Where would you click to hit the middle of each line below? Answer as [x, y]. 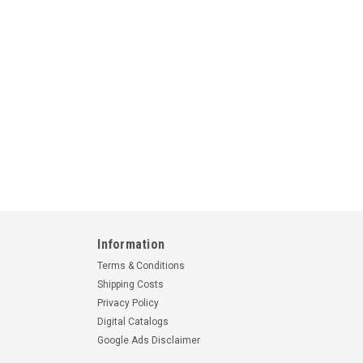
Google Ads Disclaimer [149, 340]
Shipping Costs [131, 284]
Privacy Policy [128, 303]
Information [131, 244]
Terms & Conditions [141, 266]
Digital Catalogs [133, 322]
